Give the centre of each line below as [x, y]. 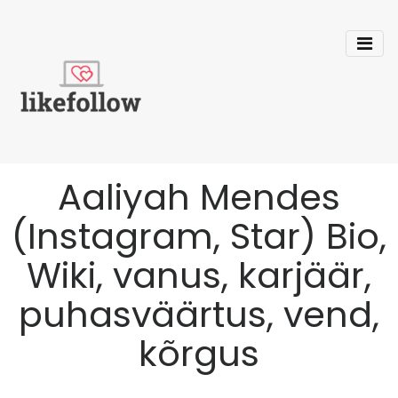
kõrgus [199, 354]
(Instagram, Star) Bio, [199, 236]
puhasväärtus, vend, [199, 314]
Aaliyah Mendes [199, 197]
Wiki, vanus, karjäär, [199, 275]
